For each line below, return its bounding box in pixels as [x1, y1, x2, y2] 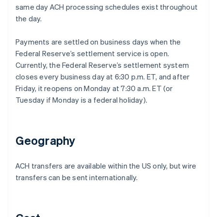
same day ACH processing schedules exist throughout [15, 1, 198, 12]
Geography [15, 132, 75, 148]
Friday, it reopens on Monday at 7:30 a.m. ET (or [15, 83, 173, 93]
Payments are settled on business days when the [15, 36, 181, 46]
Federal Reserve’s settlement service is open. [15, 48, 170, 58]
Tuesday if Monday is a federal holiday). [15, 94, 147, 105]
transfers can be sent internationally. [15, 172, 138, 182]
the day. [15, 13, 42, 23]
